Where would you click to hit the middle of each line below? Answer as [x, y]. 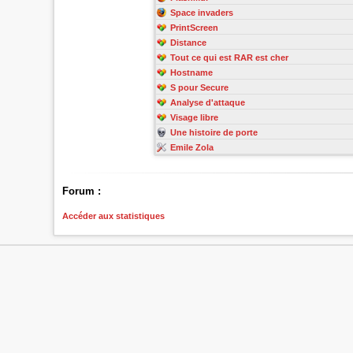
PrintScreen [194, 27]
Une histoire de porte [214, 132]
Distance [188, 42]
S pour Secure [199, 87]
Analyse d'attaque [207, 102]
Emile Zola [191, 147]
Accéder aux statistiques [114, 216]
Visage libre [194, 117]
